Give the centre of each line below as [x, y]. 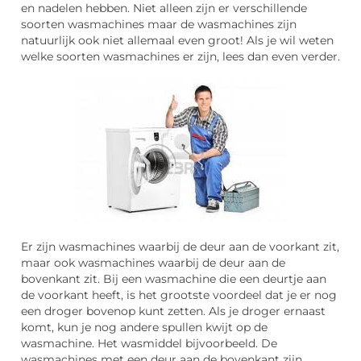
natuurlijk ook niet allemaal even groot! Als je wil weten [177, 41]
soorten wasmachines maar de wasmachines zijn [159, 25]
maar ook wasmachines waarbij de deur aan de [153, 263]
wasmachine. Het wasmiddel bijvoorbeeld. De [149, 344]
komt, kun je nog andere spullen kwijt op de [144, 328]
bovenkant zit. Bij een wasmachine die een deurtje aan [174, 279]
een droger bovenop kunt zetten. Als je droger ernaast [173, 311]
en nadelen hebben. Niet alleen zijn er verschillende [164, 8]
